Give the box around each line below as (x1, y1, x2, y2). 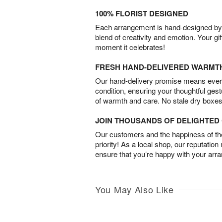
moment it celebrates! (95, 42, 165, 53)
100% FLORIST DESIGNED (95, 8, 188, 19)
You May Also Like (95, 183, 174, 196)
